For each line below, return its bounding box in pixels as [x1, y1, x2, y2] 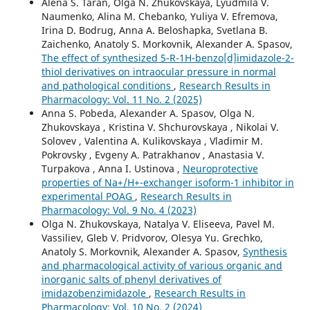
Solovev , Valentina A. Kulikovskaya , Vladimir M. [41, 134, 263, 147]
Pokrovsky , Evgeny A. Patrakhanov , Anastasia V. [41, 147, 264, 161]
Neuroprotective [182, 161, 258, 175]
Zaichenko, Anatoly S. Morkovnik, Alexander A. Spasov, [41, 37, 293, 51]
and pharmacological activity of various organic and [41, 258, 282, 272]
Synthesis [242, 244, 287, 258]
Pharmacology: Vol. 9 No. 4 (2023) [41, 203, 197, 217]
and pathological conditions [41, 78, 174, 92]
